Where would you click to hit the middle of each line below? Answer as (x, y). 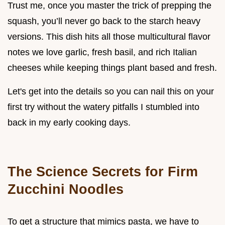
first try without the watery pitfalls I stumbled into (103, 107)
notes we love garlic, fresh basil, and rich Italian (102, 52)
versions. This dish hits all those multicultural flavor (109, 36)
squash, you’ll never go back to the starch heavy (104, 21)
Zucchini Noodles (66, 189)
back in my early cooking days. (69, 122)
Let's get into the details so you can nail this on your (111, 91)
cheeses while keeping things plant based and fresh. (112, 68)
